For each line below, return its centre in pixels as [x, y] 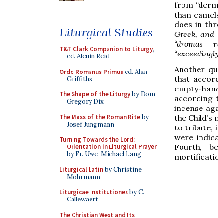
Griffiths [80, 79]
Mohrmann [83, 177]
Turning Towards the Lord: [97, 139]
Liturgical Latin [81, 169]
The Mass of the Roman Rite [100, 117]
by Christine [122, 169]
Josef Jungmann [91, 124]
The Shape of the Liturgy [95, 94]
